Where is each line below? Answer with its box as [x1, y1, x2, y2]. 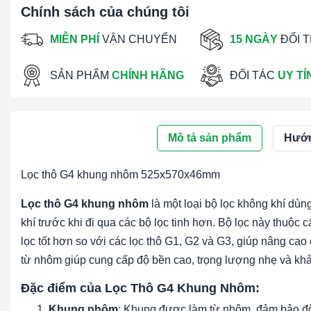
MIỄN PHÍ [50, 33, 99, 46]
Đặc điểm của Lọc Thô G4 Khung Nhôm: [21, 280, 260, 295]
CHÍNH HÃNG [112, 69, 184, 82]
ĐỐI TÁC [230, 69, 278, 82]
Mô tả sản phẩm [167, 131, 251, 144]
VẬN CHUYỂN [99, 33, 177, 46]
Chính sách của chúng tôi [21, 3, 190, 19]
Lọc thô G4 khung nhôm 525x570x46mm [21, 168, 220, 180]
